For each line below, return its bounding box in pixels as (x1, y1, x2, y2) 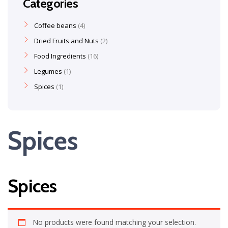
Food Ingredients (34, 51, 86, 61)
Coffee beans (34, 21, 76, 30)
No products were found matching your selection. (33, 217, 196, 227)
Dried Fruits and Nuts (34, 36, 99, 45)
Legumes (34, 67, 62, 76)
